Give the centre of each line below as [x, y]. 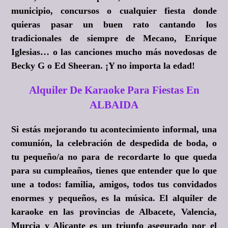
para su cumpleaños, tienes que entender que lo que [114, 171]
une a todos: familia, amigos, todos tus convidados [114, 184]
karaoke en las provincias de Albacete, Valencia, [114, 212]
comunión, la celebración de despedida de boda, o [114, 143]
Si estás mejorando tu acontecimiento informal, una [114, 130]
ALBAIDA [114, 105]
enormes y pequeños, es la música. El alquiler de [114, 198]
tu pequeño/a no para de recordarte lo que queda [114, 157]
